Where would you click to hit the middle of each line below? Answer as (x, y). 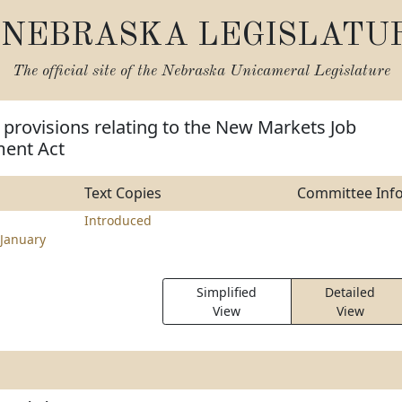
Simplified (227, 292)
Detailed (350, 292)
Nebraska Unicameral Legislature (275, 71)
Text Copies (122, 193)
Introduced (118, 220)
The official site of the (87, 71)
